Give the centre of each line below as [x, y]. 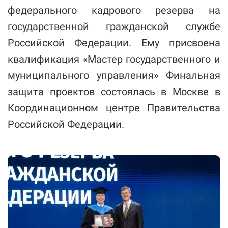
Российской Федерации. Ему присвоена [114, 43]
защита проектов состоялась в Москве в [114, 92]
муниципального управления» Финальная [114, 76]
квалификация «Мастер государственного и [114, 59]
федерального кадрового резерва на [114, 10]
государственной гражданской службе [114, 27]
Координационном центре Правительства [114, 108]
